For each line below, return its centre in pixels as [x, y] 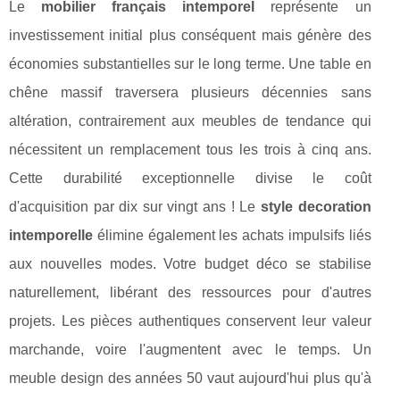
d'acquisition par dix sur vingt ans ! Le [135, 207]
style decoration [316, 207]
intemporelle [51, 236]
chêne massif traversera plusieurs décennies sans [190, 93]
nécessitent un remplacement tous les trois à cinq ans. [190, 150]
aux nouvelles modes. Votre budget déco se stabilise [190, 264]
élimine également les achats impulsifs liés [232, 236]
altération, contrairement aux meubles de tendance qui [190, 121]
